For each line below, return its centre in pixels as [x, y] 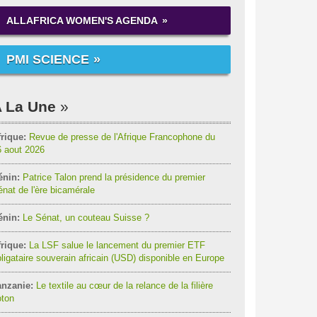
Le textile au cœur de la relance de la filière [123, 286]
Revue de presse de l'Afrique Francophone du [120, 137]
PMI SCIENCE [47, 59]
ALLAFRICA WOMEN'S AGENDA [82, 21]
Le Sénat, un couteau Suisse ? [84, 218]
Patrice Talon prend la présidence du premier [112, 177]
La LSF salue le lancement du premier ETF [115, 245]
